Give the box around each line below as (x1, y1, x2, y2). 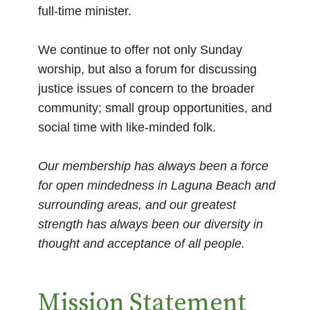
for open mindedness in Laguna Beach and (38, 179, 275, 192)
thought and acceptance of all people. (38, 237, 248, 250)
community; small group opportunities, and (38, 100, 272, 115)
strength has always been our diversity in (38, 217, 263, 231)
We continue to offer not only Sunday (38, 42, 242, 57)
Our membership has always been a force (38, 159, 268, 173)
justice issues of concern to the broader (38, 81, 255, 95)
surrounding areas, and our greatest (38, 198, 236, 212)
